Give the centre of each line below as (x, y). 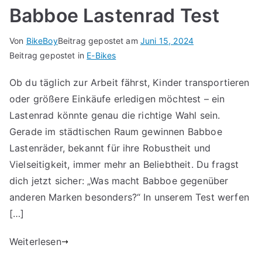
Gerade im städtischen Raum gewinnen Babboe (116, 132)
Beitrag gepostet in (48, 56)
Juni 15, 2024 (167, 41)
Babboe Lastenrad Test (115, 16)
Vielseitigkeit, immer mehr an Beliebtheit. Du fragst (124, 165)
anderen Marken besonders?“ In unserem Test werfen (129, 197)
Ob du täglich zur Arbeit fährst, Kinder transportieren (130, 83)
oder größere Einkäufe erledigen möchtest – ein (117, 99)
